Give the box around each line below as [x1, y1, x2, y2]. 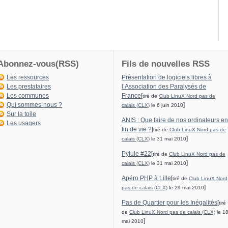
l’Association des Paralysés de [122, 83, 206, 91]
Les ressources [7, 74, 49, 81]
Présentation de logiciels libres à [122, 74, 212, 81]
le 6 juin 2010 [150, 102, 183, 108]
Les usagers [7, 120, 41, 127]
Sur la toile [7, 110, 36, 118]
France [122, 92, 141, 100]
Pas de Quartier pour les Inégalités [122, 199, 217, 207]
